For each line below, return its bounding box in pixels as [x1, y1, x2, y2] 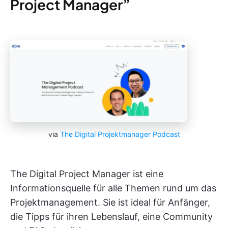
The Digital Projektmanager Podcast [60, 130, 180, 139]
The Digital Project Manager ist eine [10, 168, 163, 180]
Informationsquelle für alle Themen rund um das [10, 183, 216, 194]
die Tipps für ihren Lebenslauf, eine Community [10, 211, 213, 222]
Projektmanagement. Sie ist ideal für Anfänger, [10, 197, 210, 208]
